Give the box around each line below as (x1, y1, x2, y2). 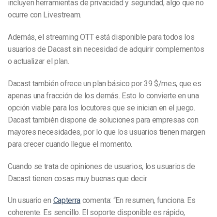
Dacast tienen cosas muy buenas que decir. (8, 173, 148, 183)
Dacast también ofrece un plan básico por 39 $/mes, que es (8, 78, 201, 88)
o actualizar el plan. (8, 56, 69, 66)
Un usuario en (8, 196, 53, 205)
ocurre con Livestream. (8, 10, 81, 20)
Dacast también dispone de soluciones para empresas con (8, 115, 199, 124)
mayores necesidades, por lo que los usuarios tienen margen (8, 127, 205, 137)
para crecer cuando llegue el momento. (8, 139, 133, 149)
